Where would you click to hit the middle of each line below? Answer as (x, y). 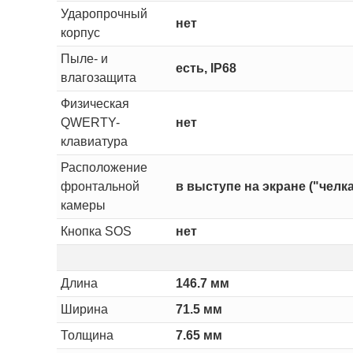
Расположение (104, 167)
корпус (80, 32)
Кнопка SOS (96, 231)
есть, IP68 (206, 68)
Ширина (84, 309)
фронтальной (100, 186)
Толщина (87, 335)
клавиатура (94, 141)
